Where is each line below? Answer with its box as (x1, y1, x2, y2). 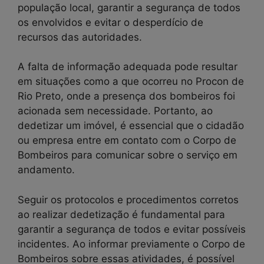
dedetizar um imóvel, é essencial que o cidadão (18, 120, 244, 132)
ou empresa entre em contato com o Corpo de (18, 134, 236, 147)
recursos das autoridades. (18, 31, 142, 43)
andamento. (18, 164, 75, 176)
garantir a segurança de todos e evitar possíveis (18, 223, 246, 235)
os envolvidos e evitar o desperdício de (18, 16, 203, 28)
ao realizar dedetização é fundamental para (18, 208, 225, 220)
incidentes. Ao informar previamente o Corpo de (18, 237, 245, 250)
